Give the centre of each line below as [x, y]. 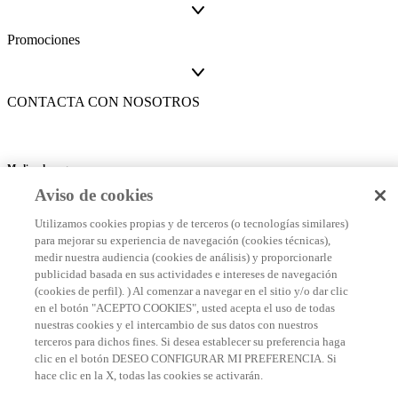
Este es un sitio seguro [54, 244]
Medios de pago [40, 168]
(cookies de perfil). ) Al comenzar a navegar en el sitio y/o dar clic [191, 291]
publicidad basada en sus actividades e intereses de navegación [186, 274]
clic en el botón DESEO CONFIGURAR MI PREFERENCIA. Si [186, 358]
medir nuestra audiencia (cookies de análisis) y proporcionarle [183, 257]
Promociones [44, 40]
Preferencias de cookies [204, 299]
